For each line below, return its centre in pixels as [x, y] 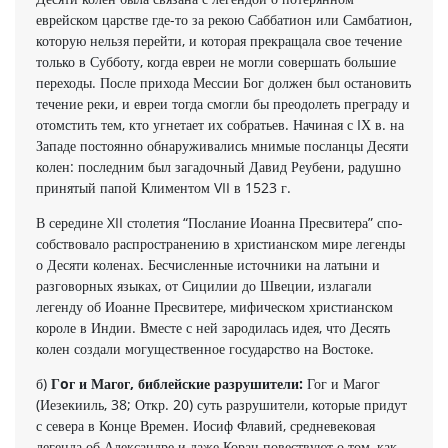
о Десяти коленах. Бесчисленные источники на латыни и [208, 264]
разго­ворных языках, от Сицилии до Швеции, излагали [204, 285]
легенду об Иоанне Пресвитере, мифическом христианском [214, 306]
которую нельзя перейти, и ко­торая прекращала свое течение [219, 40]
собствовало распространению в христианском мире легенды [220, 243]
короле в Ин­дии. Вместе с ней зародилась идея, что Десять [213, 327]
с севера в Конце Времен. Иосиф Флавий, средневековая [205, 425]
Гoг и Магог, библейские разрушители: [179, 383]
